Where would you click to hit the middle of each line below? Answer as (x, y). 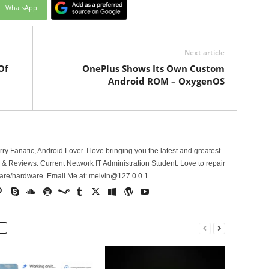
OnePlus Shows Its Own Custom (153, 69)
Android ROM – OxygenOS (166, 81)
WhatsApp (21, 8)
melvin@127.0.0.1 (118, 176)
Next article (204, 53)
